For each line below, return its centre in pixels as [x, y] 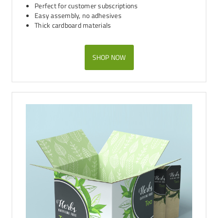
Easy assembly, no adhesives [78, 15]
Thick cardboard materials [73, 25]
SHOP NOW [109, 57]
